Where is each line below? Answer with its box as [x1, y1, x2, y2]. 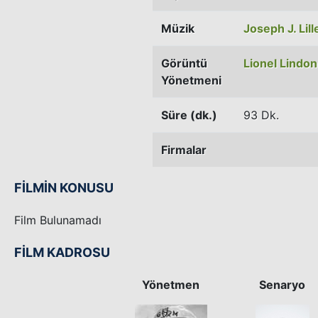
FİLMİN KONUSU [14, 180, 114, 195]
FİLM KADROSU [14, 244, 110, 260]
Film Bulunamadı [14, 212, 102, 227]
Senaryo [259, 277, 306, 292]
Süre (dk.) [161, 107, 217, 122]
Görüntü [161, 55, 207, 70]
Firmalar [161, 142, 207, 157]
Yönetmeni [161, 72, 221, 87]
